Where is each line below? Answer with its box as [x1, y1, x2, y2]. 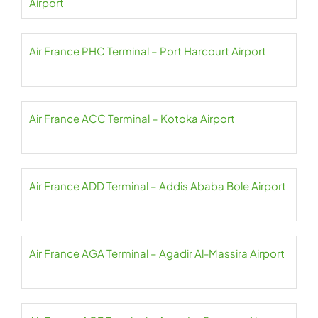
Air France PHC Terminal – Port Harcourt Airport [29, 44, 266, 58]
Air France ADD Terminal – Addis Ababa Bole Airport [29, 179, 286, 193]
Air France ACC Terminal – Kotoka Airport [29, 111, 235, 126]
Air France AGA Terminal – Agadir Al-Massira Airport [29, 246, 285, 261]
